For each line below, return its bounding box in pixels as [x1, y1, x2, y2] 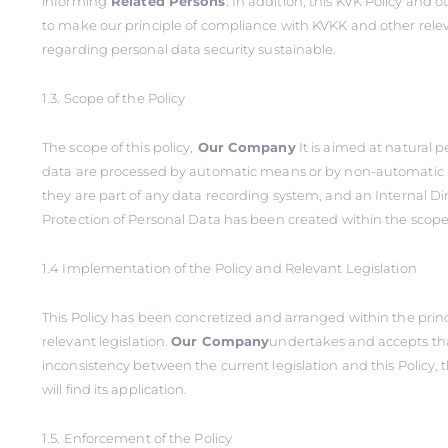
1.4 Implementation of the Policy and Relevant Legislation [42, 260, 417, 276]
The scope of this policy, [42, 139, 194, 155]
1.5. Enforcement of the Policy [42, 430, 232, 446]
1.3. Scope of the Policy [42, 90, 186, 106]
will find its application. [42, 381, 188, 397]
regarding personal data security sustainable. [42, 41, 337, 57]
